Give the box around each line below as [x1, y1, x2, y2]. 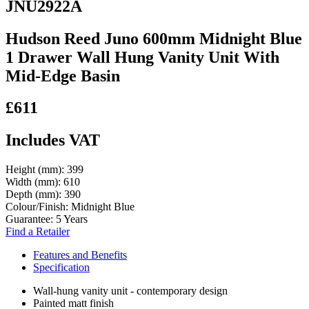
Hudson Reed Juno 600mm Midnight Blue [6, 29, 302, 48]
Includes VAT [6, 131, 100, 150]
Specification [33, 261, 90, 274]
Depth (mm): [6, 188, 64, 201]
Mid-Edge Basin [6, 66, 120, 85]
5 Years [56, 213, 88, 226]
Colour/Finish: [6, 201, 71, 213]
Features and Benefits [33, 249, 127, 261]
